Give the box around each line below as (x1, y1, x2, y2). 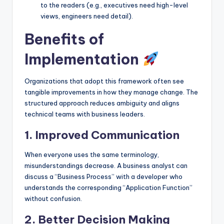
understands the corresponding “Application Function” (24, 183, 192, 191)
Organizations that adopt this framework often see (24, 76, 184, 85)
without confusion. (24, 194, 82, 202)
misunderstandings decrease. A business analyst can (24, 161, 187, 169)
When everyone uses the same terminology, (24, 150, 159, 158)
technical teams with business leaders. (24, 109, 145, 118)
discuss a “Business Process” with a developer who (24, 172, 182, 180)
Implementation (24, 49, 142, 68)
